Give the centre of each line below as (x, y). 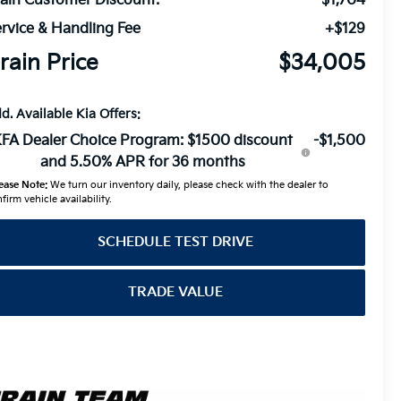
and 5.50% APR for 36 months (142, 163)
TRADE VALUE (175, 293)
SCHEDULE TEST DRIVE (175, 243)
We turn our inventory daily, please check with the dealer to (188, 185)
